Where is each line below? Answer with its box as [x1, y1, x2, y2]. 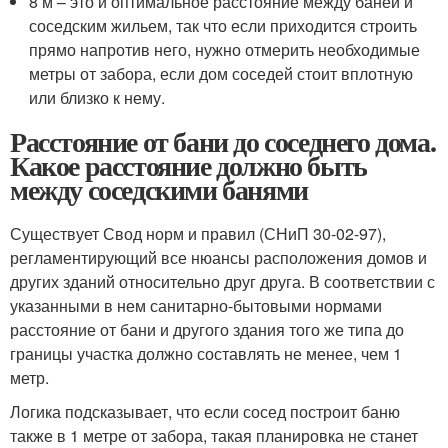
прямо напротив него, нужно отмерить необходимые [29, 37, 421, 61]
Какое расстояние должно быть [10, 144, 367, 186]
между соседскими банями [10, 168, 308, 210]
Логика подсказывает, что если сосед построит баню [10, 399, 400, 423]
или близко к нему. [29, 85, 166, 109]
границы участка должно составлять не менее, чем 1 [10, 341, 402, 365]
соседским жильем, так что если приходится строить [29, 13, 418, 37]
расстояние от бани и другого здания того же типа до [10, 317, 404, 341]
